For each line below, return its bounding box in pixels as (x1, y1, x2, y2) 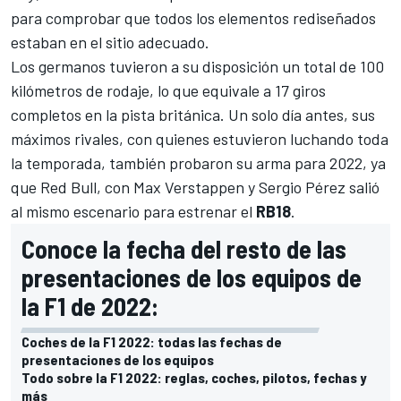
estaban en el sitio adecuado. (11, 32, 209, 53)
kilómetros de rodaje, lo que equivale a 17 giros (11, 81, 326, 101)
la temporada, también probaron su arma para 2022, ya (11, 153, 386, 174)
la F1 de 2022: (21, 291, 158, 322)
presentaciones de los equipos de (21, 262, 362, 294)
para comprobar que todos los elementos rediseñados (11, 8, 376, 29)
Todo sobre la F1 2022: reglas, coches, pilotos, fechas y (21, 369, 366, 387)
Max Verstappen (133, 177, 244, 198)
